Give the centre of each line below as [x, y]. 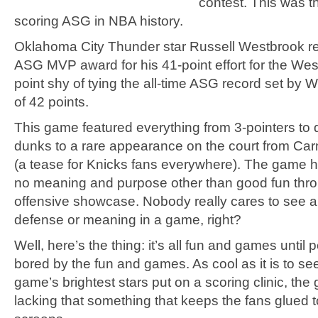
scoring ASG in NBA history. [99, 21]
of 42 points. [51, 102]
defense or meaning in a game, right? [128, 220]
